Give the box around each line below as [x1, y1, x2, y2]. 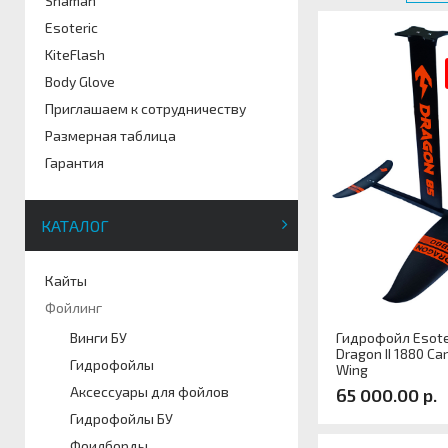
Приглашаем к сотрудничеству [45, 100, 246, 117]
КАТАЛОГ [41, 216, 109, 235]
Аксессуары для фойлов [70, 383, 229, 400]
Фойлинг [45, 299, 102, 316]
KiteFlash [45, 46, 105, 63]
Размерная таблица [45, 127, 176, 144]
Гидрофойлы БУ [70, 410, 173, 427]
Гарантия [45, 154, 104, 171]
